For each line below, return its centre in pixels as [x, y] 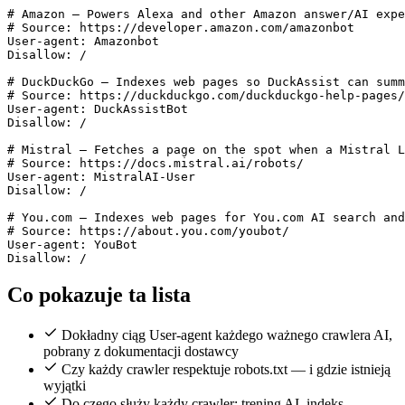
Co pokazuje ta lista [99, 295]
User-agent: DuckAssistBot [98, 109]
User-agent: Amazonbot [83, 42]
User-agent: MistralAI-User [101, 177]
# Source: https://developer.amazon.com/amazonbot [181, 28]
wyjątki [65, 385]
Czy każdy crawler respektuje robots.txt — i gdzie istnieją [226, 369]
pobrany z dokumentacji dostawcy [141, 351]
